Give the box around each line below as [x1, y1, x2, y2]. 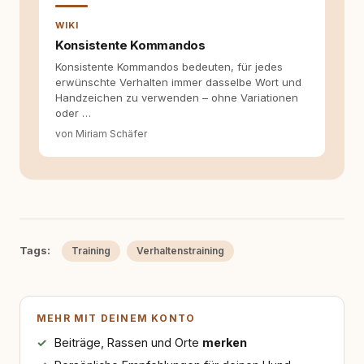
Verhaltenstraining [136, 245, 224, 257]
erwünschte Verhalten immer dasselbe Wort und [55, 76, 301, 89]
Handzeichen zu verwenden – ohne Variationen [55, 91, 298, 104]
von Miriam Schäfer [55, 128, 147, 140]
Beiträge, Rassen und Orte [54, 336, 202, 349]
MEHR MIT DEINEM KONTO [37, 312, 196, 324]
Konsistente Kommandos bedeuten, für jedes [55, 60, 283, 73]
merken [201, 336, 247, 349]
